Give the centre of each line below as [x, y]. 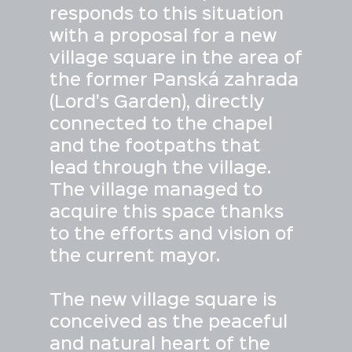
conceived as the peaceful [168, 323]
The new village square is [163, 301]
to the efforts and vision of [171, 235]
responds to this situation [166, 15]
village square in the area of [176, 59]
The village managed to [156, 191]
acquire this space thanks [166, 213]
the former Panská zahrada [174, 81]
